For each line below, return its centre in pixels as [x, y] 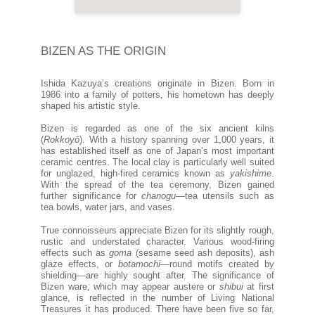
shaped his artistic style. [91, 106]
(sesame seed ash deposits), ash [205, 253]
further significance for [91, 197]
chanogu [158, 197]
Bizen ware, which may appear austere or [130, 287]
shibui [233, 287]
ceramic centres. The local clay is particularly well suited [157, 163]
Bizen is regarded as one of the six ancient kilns [157, 129]
